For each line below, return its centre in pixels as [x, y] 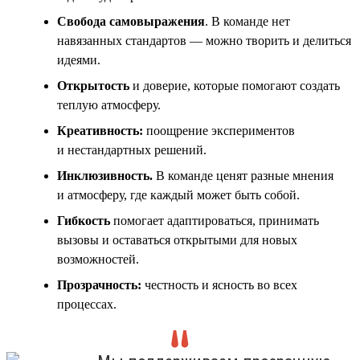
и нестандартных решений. [132, 149]
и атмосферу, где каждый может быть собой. [178, 194]
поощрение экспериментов [219, 130]
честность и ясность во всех [219, 284]
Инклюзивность [103, 175]
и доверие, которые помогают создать [235, 85]
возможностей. [98, 259]
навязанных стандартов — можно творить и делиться [204, 40]
